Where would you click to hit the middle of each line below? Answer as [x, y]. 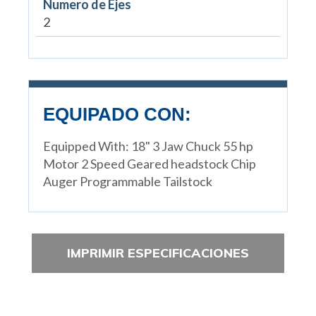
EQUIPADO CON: [117, 115]
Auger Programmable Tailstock [127, 182]
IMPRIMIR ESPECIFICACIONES [158, 253]
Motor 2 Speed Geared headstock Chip [149, 164]
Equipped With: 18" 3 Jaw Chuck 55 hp [148, 146]
